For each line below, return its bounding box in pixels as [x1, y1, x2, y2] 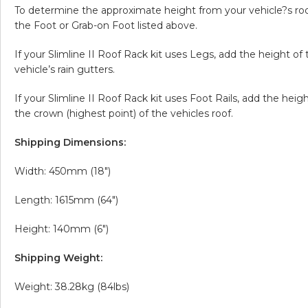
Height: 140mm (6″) [14, 222, 109, 235]
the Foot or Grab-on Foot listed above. [14, 19, 197, 32]
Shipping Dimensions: [14, 135, 126, 148]
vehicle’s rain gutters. [14, 63, 115, 76]
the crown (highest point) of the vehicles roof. [14, 107, 233, 120]
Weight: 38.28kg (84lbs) [14, 280, 129, 293]
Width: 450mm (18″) [14, 164, 111, 177]
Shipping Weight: [14, 251, 102, 264]
